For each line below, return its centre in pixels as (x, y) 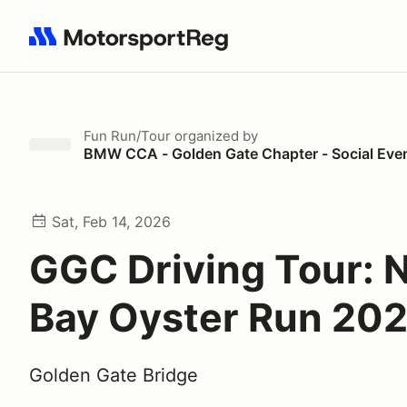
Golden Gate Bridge (114, 375)
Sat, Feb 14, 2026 (111, 222)
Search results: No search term (134, 46)
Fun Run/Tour (127, 136)
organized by (214, 136)
